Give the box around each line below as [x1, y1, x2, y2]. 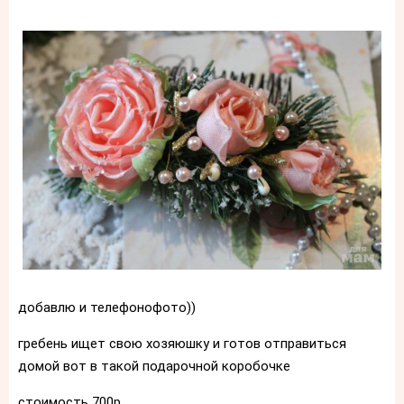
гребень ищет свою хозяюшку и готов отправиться [18, 335, 346, 353]
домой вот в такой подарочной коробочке [18, 358, 290, 375]
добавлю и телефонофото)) [18, 299, 196, 317]
